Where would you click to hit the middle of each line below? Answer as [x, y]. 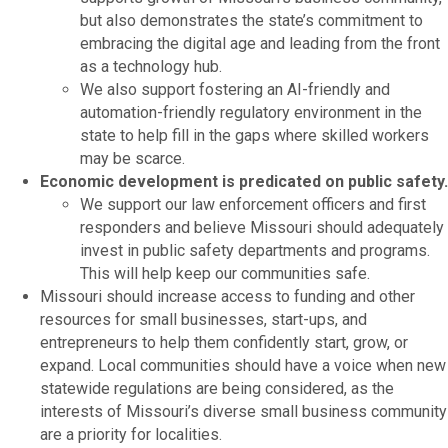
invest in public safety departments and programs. [255, 250]
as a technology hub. [151, 66]
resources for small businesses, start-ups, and [203, 319]
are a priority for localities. [131, 434]
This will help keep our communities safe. [225, 273]
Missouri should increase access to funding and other [227, 296]
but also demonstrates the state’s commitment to [251, 20]
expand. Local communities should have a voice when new [243, 365]
